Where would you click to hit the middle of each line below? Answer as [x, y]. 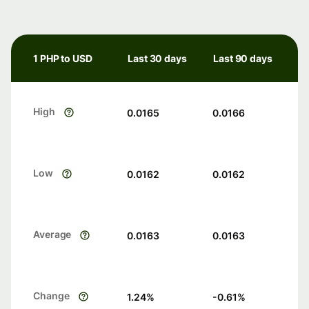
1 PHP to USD [63, 59]
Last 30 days [157, 59]
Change [51, 296]
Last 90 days [243, 59]
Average [52, 235]
